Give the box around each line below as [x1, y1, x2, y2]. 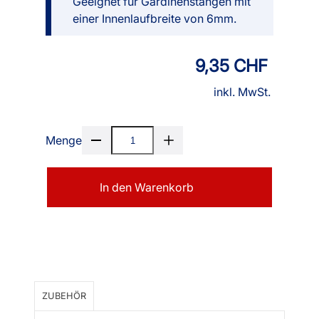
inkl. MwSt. [214, 85, 271, 100]
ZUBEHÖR [42, 291, 86, 302]
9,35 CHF [195, 56, 268, 77]
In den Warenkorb [100, 180, 194, 195]
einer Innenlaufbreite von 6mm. [73, 11, 236, 26]
